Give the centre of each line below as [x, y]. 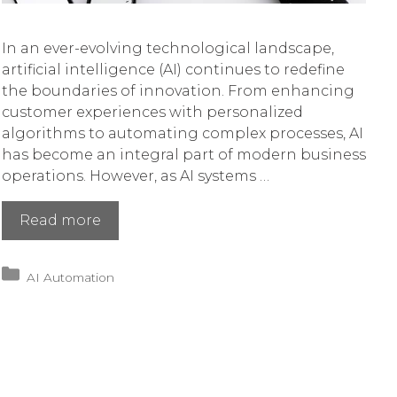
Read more [60, 221]
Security [129, 326]
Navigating [141, 220]
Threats [128, 347]
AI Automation [71, 278]
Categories [59, 272]
